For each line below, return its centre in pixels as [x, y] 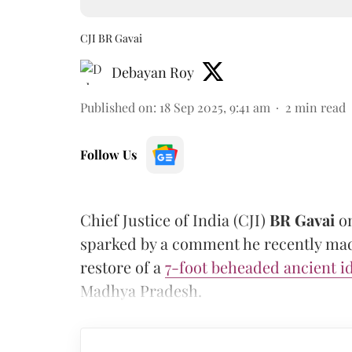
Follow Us [108, 154]
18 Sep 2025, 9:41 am [215, 107]
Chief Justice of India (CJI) [175, 220]
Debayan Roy [153, 72]
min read [320, 107]
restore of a [123, 267]
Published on [117, 107]
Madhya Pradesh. [141, 290]
